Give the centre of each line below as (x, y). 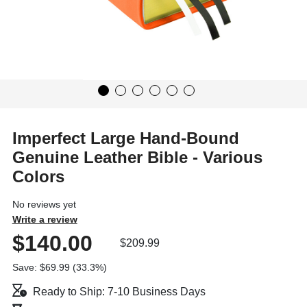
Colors (38, 176)
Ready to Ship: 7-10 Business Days (119, 291)
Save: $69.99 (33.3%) (59, 268)
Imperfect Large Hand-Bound (125, 138)
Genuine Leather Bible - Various (137, 157)
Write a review (45, 219)
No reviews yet (44, 204)
